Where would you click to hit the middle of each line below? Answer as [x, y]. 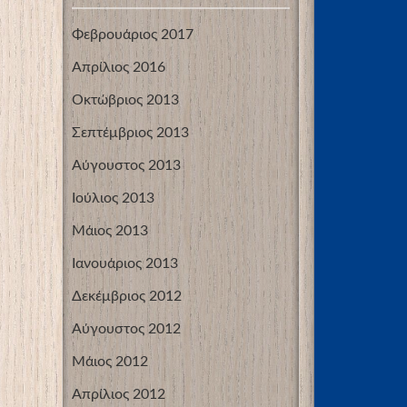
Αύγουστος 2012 [126, 329]
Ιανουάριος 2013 [125, 264]
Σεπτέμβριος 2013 [130, 133]
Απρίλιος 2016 [119, 68]
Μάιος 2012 [110, 362]
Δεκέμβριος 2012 [127, 297]
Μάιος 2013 [110, 231]
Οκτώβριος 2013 [125, 100]
